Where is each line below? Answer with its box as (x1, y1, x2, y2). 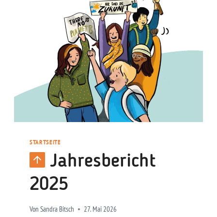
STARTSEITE (30, 138, 61, 146)
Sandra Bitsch (40, 204, 75, 214)
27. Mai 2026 (84, 204, 117, 214)
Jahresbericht (50, 152, 155, 171)
